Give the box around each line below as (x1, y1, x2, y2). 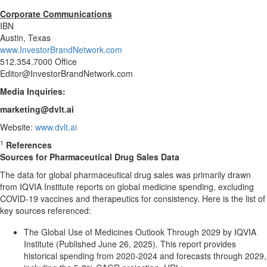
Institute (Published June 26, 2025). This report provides (24, 238, 236, 250)
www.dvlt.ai (35, 121, 77, 133)
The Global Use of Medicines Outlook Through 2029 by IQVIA (24, 226, 256, 238)
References (6, 139, 52, 151)
